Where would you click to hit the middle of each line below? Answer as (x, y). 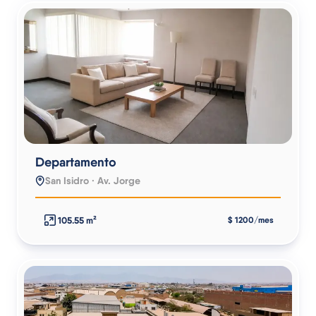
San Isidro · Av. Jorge (93, 181)
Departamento (76, 162)
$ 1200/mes (251, 220)
